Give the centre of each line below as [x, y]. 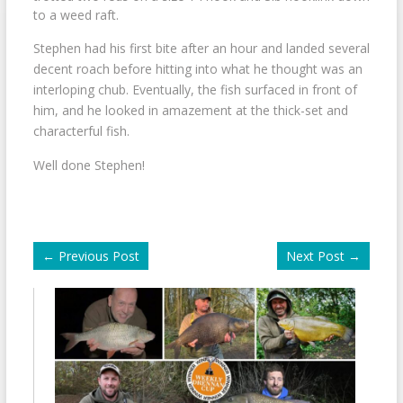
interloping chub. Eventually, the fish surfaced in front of [195, 90]
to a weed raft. [76, 15]
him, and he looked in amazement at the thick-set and [190, 111]
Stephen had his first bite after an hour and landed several [201, 49]
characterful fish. [81, 131]
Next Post [316, 256]
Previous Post [99, 256]
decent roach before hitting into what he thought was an [197, 69]
